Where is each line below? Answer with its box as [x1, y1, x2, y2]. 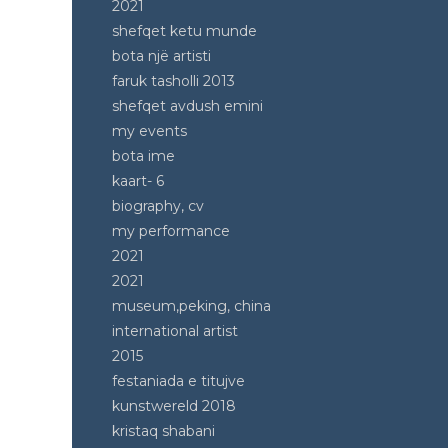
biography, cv [112, 197, 204, 215]
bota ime [112, 147, 175, 165]
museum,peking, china [112, 297, 271, 315]
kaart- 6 [112, 172, 164, 190]
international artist [112, 322, 238, 340]
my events [112, 122, 187, 140]
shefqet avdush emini [112, 97, 263, 115]
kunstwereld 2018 [112, 397, 236, 415]
